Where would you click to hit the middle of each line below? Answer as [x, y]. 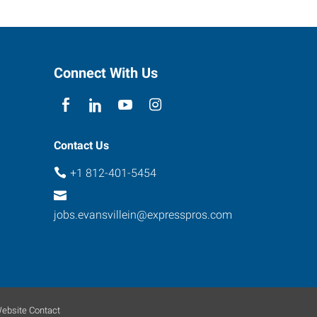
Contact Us [81, 145]
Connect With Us [106, 73]
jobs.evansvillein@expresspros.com [143, 214]
